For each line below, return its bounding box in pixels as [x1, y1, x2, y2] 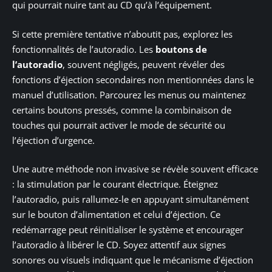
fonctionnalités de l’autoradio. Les [12, 42, 155, 55]
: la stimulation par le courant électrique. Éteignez [12, 178, 218, 191]
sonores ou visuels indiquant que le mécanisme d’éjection [12, 254, 253, 267]
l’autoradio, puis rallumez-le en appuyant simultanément [12, 193, 249, 206]
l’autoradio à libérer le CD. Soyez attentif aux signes [12, 239, 226, 251]
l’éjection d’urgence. [12, 134, 95, 146]
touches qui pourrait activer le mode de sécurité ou [12, 118, 225, 131]
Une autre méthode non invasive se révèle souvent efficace [12, 163, 258, 175]
